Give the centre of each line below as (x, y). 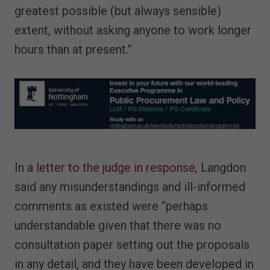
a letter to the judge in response (111, 167)
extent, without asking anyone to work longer (133, 30)
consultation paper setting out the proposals (132, 244)
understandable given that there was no (118, 225)
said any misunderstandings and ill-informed (130, 187)
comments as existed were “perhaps (111, 206)
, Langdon (221, 167)
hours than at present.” (73, 50)
